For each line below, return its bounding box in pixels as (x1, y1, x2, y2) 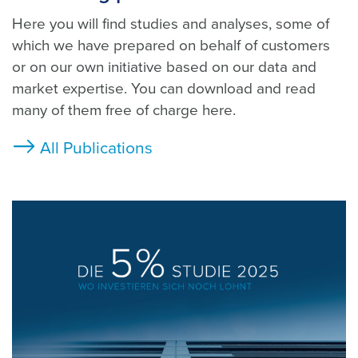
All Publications (40, 138, 153, 159)
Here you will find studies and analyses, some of (12, 15, 329, 34)
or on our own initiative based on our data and (12, 58, 316, 77)
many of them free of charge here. (12, 101, 236, 120)
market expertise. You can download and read (12, 80, 316, 98)
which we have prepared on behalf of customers (12, 37, 330, 55)
